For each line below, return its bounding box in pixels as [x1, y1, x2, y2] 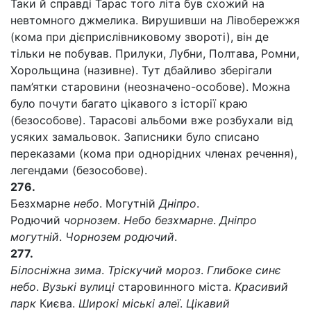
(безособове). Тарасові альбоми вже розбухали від [10, 113, 293, 127]
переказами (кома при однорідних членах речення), [10, 146, 297, 160]
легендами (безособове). [10, 163, 147, 177]
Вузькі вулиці [42, 280, 115, 294]
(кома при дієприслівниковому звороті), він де [10, 30, 269, 44]
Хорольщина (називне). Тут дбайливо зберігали [10, 63, 272, 77]
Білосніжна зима [10, 263, 101, 277]
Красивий [235, 280, 288, 294]
